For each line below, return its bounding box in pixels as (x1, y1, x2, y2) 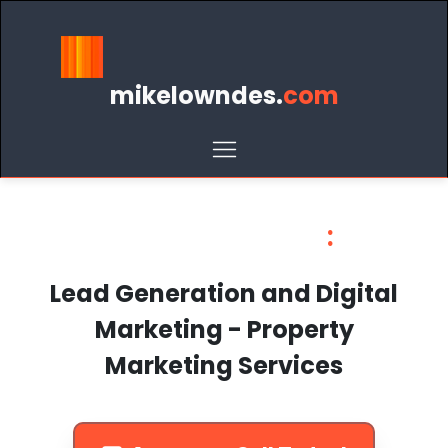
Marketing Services (105, 349, 343, 383)
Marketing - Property (94, 313, 354, 347)
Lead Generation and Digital (50, 277, 398, 311)
